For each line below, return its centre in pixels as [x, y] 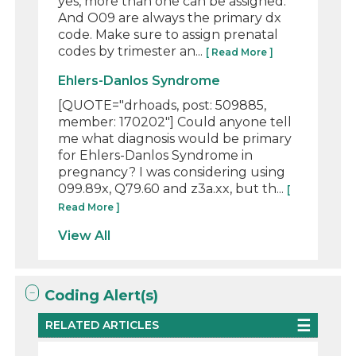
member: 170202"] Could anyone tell [175, 122]
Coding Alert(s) [102, 295]
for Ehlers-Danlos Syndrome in [156, 155]
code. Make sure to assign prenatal [168, 34]
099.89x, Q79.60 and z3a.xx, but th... [173, 188]
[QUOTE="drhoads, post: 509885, [163, 105]
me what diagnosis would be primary [175, 138]
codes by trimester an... [132, 51]
